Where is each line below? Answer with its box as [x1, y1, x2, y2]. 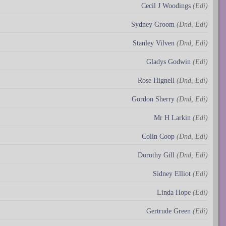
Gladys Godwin [146, 58, 191, 66]
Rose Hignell [138, 77, 175, 85]
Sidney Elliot [153, 170, 191, 178]
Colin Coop [142, 133, 175, 141]
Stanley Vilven [133, 39, 175, 47]
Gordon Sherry [132, 95, 175, 103]
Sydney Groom [131, 21, 175, 29]
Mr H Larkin [154, 114, 191, 122]
